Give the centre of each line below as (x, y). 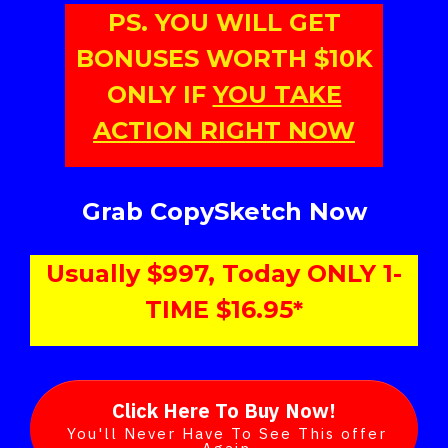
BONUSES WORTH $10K (224, 58)
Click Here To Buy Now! (224, 411)
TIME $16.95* (224, 309)
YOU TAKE (277, 94)
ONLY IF (159, 94)
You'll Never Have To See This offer (226, 434)
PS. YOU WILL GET (224, 22)
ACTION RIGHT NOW (224, 130)
